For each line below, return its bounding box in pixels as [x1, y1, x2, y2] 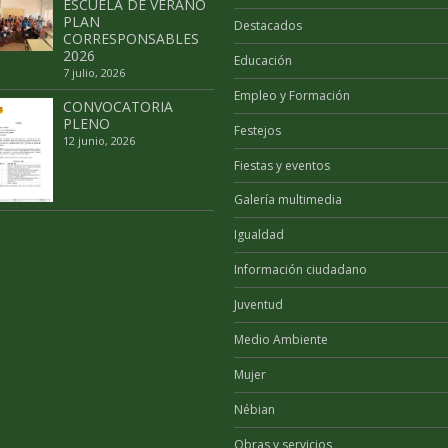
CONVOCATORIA [62, 96, 173, 116]
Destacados [233, 16, 302, 34]
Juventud [233, 296, 283, 314]
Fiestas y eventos [233, 156, 330, 174]
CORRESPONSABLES [62, 28, 199, 48]
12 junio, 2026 [62, 132, 135, 148]
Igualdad [233, 226, 284, 244]
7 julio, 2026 [62, 64, 125, 80]
